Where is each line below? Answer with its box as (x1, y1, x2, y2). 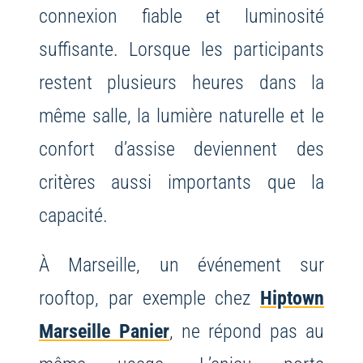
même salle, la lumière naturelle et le (38, 104, 325, 128)
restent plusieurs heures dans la (38, 70, 325, 95)
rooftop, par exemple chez (38, 286, 261, 310)
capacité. (38, 203, 108, 228)
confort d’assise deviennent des (38, 137, 325, 161)
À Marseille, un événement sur (38, 253, 325, 277)
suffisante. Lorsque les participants (38, 37, 325, 62)
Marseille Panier (38, 319, 169, 344)
